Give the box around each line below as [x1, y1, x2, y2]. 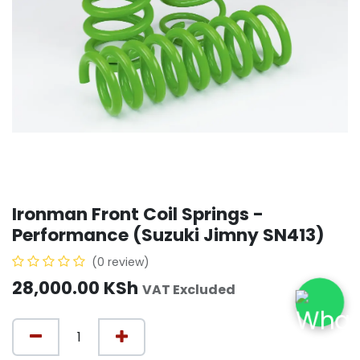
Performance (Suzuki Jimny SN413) [12, 223, 325, 248]
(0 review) [92, 254, 149, 271]
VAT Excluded [142, 280, 235, 300]
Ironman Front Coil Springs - [12, 202, 264, 227]
